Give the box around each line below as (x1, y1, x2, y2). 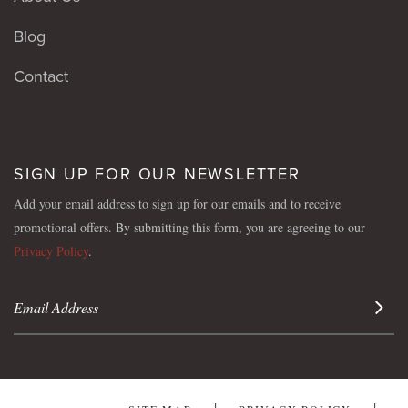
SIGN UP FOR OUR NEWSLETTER (14, 164, 301, 185)
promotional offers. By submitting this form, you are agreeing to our (14, 219, 365, 237)
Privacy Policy (14, 242, 88, 260)
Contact (14, 66, 68, 87)
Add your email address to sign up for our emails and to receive (14, 195, 341, 213)
